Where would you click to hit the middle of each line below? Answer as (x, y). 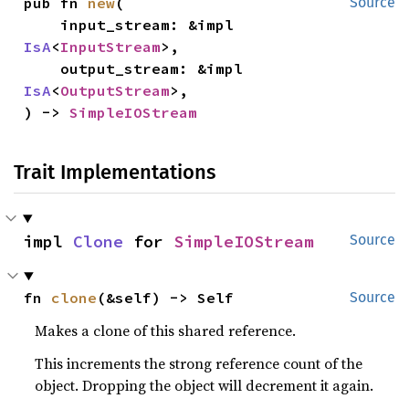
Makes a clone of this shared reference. (166, 330)
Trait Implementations (115, 172)
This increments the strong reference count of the (199, 363)
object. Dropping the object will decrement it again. (204, 385)
